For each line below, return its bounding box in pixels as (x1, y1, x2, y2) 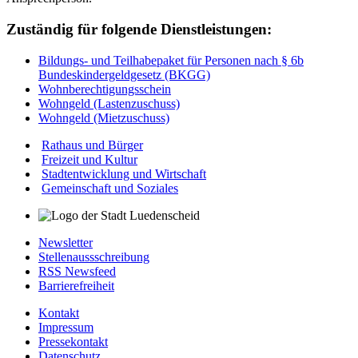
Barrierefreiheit (38, 278, 114, 292)
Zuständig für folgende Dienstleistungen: (6, 21, 272, 38)
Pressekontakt (38, 334, 108, 348)
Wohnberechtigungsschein (38, 82, 171, 96)
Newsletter (38, 235, 93, 249)
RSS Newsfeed (38, 264, 116, 278)
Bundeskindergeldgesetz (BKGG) (38, 67, 210, 82)
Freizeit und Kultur (42, 152, 137, 166)
